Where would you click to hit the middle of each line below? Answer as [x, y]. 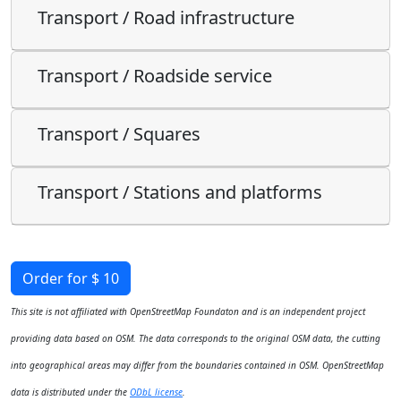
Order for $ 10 [71, 278]
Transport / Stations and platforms [180, 192]
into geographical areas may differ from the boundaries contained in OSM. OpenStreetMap [197, 365]
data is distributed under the [70, 392]
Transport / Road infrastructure [166, 17]
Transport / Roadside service [155, 75]
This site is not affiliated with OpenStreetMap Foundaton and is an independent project [188, 311]
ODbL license [156, 392]
